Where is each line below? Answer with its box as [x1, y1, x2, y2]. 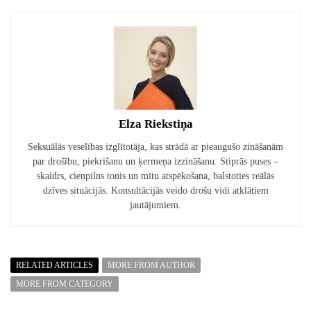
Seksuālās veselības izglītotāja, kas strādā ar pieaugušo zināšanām [28, 142, 283, 153]
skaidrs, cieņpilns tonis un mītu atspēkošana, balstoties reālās [37, 171, 274, 182]
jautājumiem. [130, 200, 181, 211]
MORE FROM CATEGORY [16, 279, 113, 289]
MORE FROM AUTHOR [108, 260, 195, 271]
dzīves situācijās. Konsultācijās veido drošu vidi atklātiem [42, 185, 269, 196]
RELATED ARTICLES [16, 260, 93, 271]
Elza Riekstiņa [118, 117, 193, 131]
